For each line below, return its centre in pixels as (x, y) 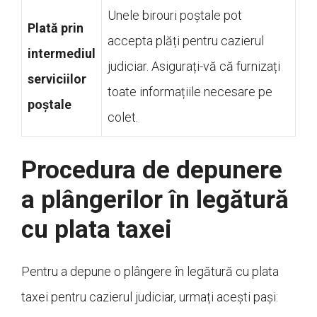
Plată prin (56, 28)
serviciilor (57, 79)
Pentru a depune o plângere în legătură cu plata (150, 272)
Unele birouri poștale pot (175, 16)
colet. (123, 117)
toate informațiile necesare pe (190, 92)
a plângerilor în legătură (155, 200)
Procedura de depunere (152, 171)
